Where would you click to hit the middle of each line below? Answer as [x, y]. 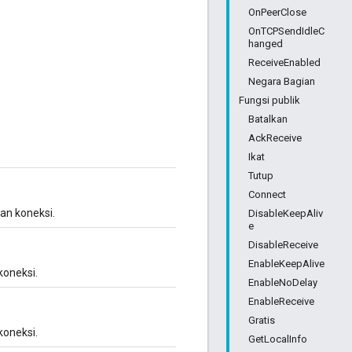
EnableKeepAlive [286, 264]
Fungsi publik [269, 100]
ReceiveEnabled [284, 62]
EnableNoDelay [283, 282]
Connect [267, 194]
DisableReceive [283, 245]
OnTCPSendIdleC [286, 31]
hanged [266, 44]
